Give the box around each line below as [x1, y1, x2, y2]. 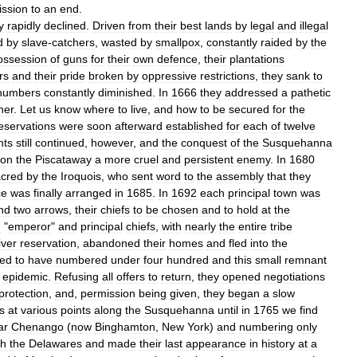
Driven [92, 18, 125, 32]
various [21, 303, 57, 316]
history [261, 336, 295, 350]
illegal [300, 18, 328, 32]
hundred [167, 253, 209, 266]
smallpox [155, 35, 200, 49]
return [161, 269, 191, 283]
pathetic [291, 85, 331, 99]
